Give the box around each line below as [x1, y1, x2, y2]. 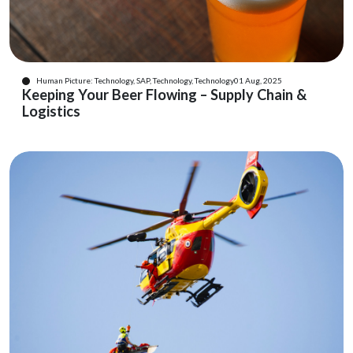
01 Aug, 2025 [234, 76, 282, 85]
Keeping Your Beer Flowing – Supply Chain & [22, 86, 307, 103]
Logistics [22, 102, 80, 120]
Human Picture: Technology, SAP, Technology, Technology [36, 76, 234, 85]
